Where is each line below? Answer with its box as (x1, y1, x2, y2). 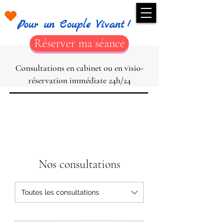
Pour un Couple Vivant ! (17, 18, 136, 32)
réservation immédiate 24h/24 (28, 75, 131, 86)
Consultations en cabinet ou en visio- (15, 62, 144, 73)
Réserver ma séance (34, 36, 125, 51)
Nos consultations (38, 157, 120, 171)
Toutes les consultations (21, 188, 99, 196)
